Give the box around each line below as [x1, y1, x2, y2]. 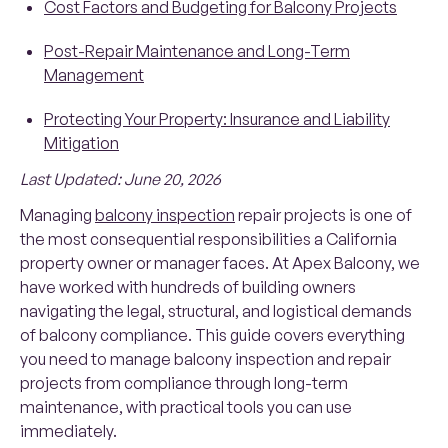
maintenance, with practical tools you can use [20, 397, 352, 418]
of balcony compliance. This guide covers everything [20, 325, 405, 346]
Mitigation [44, 133, 119, 154]
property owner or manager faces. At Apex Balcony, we [20, 253, 420, 274]
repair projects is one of [235, 205, 412, 226]
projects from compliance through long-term [20, 373, 348, 394]
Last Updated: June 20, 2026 [20, 169, 221, 190]
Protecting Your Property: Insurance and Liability [44, 109, 390, 130]
